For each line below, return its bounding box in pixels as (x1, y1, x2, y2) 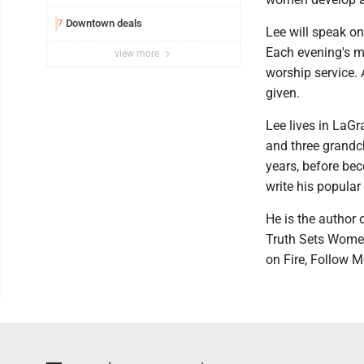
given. (266, 85, 300, 101)
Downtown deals (66, 17, 142, 29)
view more (115, 48, 162, 59)
